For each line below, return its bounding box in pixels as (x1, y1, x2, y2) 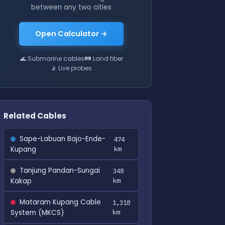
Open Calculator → (35, 29, 107, 39)
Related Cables (4, 110, 66, 122)
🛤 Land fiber (84, 54, 123, 63)
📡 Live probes (51, 64, 92, 73)
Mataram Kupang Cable (19, 197, 101, 207)
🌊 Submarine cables (20, 54, 84, 63)
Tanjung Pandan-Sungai (19, 165, 100, 175)
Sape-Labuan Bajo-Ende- (19, 134, 105, 144)
